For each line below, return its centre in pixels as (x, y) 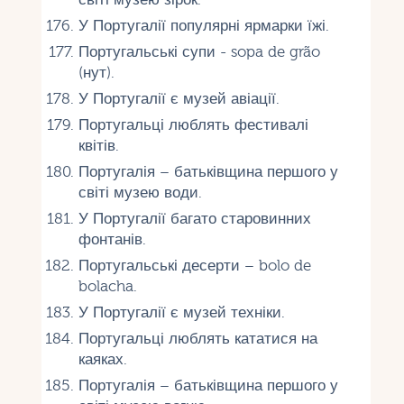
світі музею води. (140, 192)
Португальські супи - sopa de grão (199, 51)
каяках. (102, 359)
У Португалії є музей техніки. (181, 312)
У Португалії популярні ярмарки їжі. (203, 25)
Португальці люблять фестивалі (193, 124)
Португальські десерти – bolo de (194, 265)
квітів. (98, 145)
